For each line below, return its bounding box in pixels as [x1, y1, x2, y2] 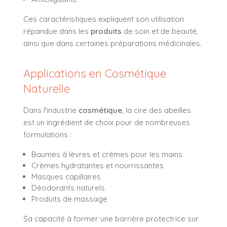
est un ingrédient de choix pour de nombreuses [23, 117, 190, 127]
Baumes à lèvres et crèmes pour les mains [31, 149, 182, 159]
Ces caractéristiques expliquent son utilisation [23, 14, 184, 24]
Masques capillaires [31, 171, 101, 181]
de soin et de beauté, [122, 26, 198, 36]
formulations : [23, 129, 71, 139]
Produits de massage [31, 194, 107, 204]
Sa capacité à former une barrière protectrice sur [23, 213, 199, 223]
